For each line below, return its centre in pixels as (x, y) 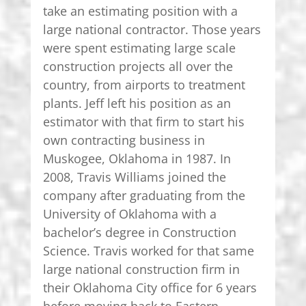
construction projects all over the (138, 66)
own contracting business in (124, 140)
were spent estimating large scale (139, 47)
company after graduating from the (144, 195)
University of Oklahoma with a (129, 213)
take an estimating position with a (140, 11)
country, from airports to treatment (144, 84)
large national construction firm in (141, 269)
